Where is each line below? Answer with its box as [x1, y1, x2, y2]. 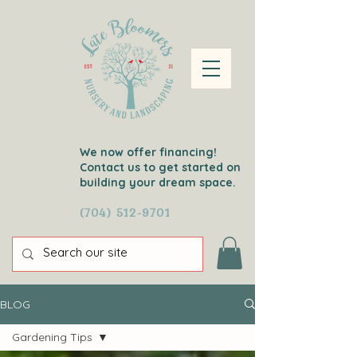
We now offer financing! [80, 145, 220, 159]
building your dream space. [80, 175, 236, 190]
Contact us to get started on [80, 160, 241, 175]
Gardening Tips [12, 329, 92, 344]
